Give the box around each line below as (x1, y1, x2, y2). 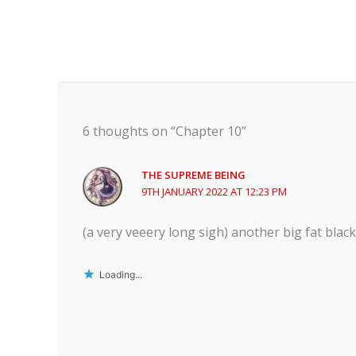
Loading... (99, 269, 142, 281)
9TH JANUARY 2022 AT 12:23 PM (141, 184, 288, 199)
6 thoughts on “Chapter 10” (83, 122, 246, 141)
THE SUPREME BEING (141, 168, 246, 183)
